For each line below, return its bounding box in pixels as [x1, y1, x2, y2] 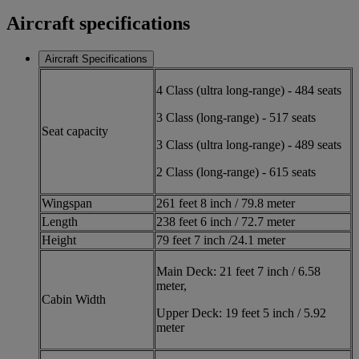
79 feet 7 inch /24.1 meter [156, 232, 285, 247]
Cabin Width [42, 292, 106, 306]
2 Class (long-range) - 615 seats [156, 164, 316, 179]
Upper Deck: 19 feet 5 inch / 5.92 [156, 305, 326, 320]
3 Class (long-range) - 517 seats [156, 110, 316, 124]
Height [42, 232, 76, 247]
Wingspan [42, 196, 92, 210]
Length [42, 214, 78, 228]
